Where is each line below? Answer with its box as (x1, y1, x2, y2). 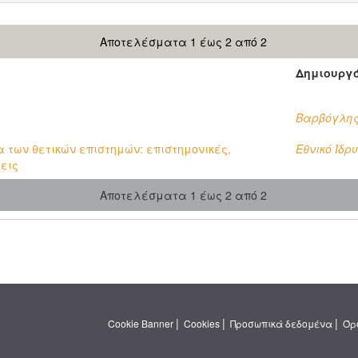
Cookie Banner (107, 316, 173, 331)
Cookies (183, 316, 220, 331)
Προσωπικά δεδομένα (229, 316, 332, 331)
